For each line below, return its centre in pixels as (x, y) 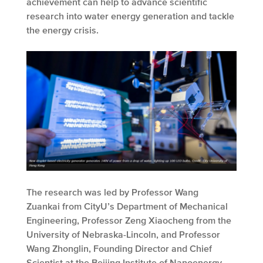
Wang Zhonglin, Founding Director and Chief (119, 249)
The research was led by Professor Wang (112, 192)
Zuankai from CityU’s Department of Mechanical (127, 206)
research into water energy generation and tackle (130, 16)
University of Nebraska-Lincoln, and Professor (123, 235)
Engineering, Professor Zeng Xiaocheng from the (129, 220)
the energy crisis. (63, 30)
